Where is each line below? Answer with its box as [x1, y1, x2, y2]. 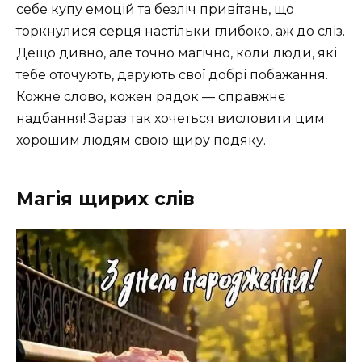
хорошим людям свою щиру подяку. [16, 133, 266, 149]
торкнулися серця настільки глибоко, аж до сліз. [16, 23, 345, 40]
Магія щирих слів [16, 187, 195, 211]
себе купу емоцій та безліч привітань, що [16, 2, 294, 18]
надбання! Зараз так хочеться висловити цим [16, 111, 325, 127]
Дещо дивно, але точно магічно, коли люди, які [16, 45, 337, 61]
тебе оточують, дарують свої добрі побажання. [16, 67, 328, 83]
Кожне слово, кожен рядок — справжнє [16, 89, 285, 105]
